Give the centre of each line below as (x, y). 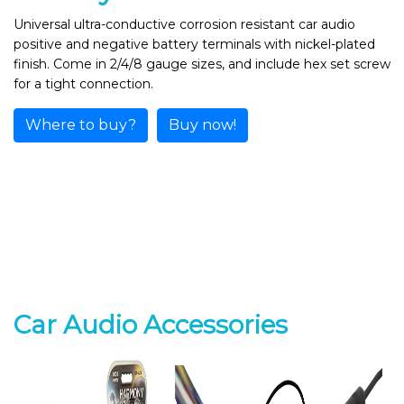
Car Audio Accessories (151, 325)
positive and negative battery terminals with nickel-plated (194, 44)
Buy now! (202, 125)
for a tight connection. (83, 84)
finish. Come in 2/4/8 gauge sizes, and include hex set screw (202, 64)
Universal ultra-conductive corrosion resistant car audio (184, 24)
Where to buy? (81, 125)
